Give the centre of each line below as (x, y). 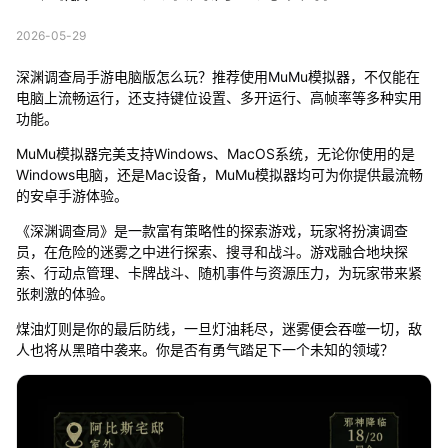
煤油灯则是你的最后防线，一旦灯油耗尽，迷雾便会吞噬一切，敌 (218, 328)
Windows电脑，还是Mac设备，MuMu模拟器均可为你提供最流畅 (219, 174)
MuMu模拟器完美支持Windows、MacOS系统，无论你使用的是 (215, 153)
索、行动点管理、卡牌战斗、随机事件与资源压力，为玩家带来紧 (218, 272)
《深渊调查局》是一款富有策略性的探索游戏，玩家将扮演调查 (211, 230)
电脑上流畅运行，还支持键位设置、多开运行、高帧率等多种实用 (218, 97)
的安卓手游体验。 (71, 195)
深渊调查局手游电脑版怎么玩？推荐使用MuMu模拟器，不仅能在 (217, 76)
